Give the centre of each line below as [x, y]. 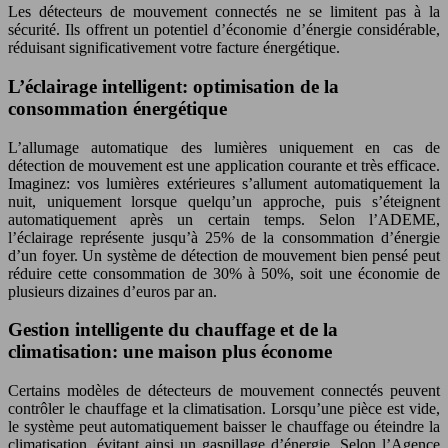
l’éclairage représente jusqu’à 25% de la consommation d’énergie [224, 237]
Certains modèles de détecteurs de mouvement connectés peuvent [224, 391]
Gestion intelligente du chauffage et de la [173, 330]
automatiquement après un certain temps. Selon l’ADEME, [224, 219]
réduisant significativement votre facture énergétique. [174, 48]
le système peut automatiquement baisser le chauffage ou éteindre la [224, 427]
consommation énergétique [117, 108]
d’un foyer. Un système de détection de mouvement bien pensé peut [224, 255]
